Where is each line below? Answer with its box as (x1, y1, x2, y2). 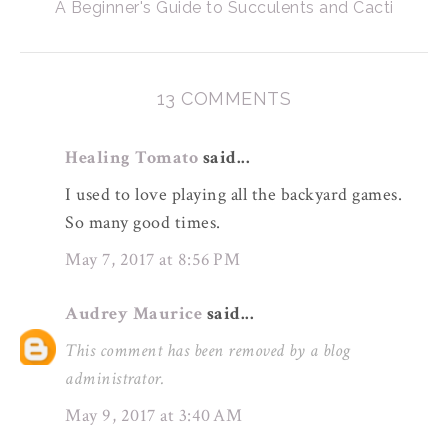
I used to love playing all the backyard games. (65, 183, 402, 207)
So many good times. (65, 211, 221, 235)
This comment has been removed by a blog (65, 339, 351, 363)
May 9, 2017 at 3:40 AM (65, 403, 242, 427)
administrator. (65, 367, 164, 391)
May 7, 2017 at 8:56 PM (65, 247, 240, 271)
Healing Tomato (65, 146, 198, 170)
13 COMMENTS (156, 88, 292, 110)
